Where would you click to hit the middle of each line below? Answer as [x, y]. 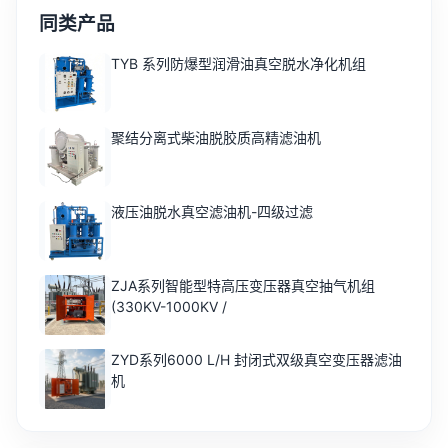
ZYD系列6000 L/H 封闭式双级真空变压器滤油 [256, 360]
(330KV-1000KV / [169, 307]
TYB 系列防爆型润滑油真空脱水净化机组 [238, 64]
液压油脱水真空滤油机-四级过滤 [212, 212]
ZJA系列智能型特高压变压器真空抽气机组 [243, 286]
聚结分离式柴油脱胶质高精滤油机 [216, 138]
